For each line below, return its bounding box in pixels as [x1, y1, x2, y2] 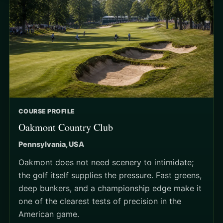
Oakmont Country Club [18, 120, 113, 134]
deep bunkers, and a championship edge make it [18, 183, 202, 193]
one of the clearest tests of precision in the [18, 196, 181, 206]
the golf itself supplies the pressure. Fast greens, [18, 170, 202, 180]
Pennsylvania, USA [18, 139, 84, 148]
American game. [18, 209, 79, 219]
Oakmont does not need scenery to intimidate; [18, 157, 194, 167]
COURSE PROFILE [18, 107, 75, 115]
